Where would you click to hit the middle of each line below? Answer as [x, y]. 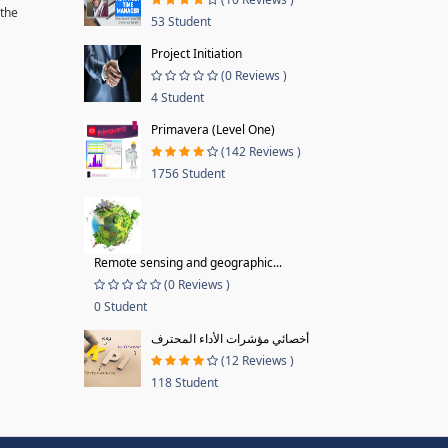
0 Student [120, 306]
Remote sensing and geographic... [187, 262]
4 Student [177, 97]
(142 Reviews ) [260, 151]
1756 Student [187, 173]
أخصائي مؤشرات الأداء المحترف [229, 338]
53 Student [180, 21]
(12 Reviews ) [257, 360]
